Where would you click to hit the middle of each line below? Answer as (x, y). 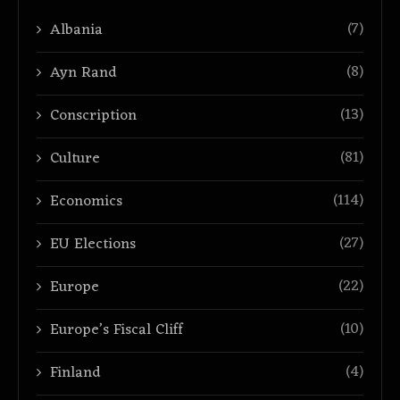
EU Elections (93, 245)
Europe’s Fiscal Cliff (117, 331)
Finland (75, 374)
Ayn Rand (83, 74)
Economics (86, 202)
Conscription (93, 117)
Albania (76, 31)
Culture (75, 159)
